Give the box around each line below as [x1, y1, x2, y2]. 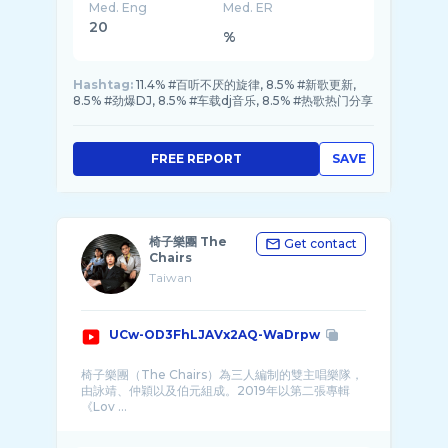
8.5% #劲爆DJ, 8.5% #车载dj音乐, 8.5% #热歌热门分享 [73, 93, 373, 108]
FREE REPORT [150, 151, 242, 166]
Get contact [284, 236, 357, 251]
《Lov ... [81, 399, 127, 414]
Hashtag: [73, 77, 133, 92]
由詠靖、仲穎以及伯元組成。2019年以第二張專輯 [81, 383, 350, 398]
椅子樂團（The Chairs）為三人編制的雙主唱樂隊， [81, 367, 363, 382]
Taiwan [149, 270, 192, 285]
